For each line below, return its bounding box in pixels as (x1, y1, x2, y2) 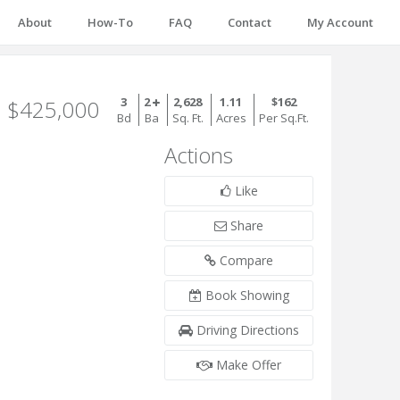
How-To (87, 14, 133, 30)
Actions (164, 140, 234, 170)
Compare (216, 252, 274, 269)
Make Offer (212, 356, 282, 373)
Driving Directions (193, 321, 300, 338)
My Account (307, 14, 373, 30)
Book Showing (201, 287, 289, 304)
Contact (228, 14, 271, 30)
